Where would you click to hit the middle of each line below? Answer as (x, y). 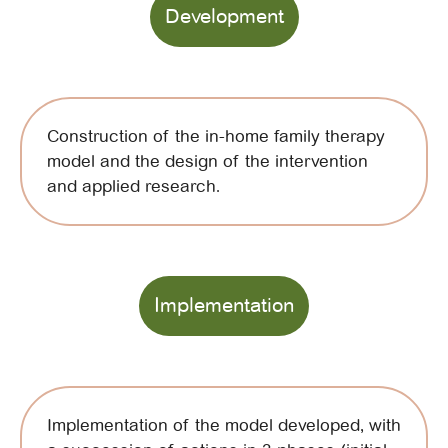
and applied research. (133, 186)
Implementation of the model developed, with (224, 425)
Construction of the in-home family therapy (216, 136)
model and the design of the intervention (207, 161)
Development (224, 16)
